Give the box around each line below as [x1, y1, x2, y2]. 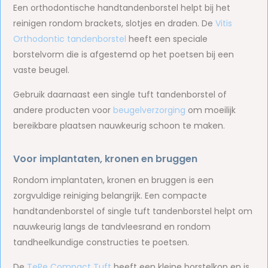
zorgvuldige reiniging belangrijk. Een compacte [13, 190, 208, 202]
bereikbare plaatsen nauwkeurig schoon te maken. [13, 120, 226, 132]
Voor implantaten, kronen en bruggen [13, 152, 198, 166]
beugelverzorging [113, 104, 186, 116]
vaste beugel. [13, 64, 70, 76]
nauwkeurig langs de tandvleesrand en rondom [13, 221, 211, 233]
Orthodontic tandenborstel [13, 33, 127, 45]
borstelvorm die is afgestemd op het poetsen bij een [13, 48, 234, 60]
